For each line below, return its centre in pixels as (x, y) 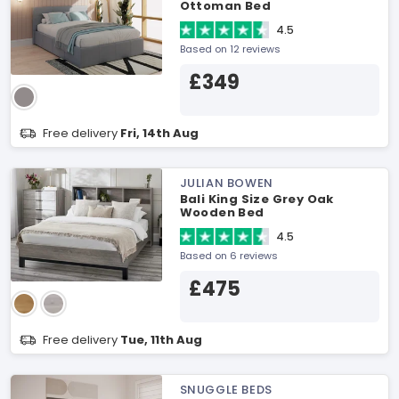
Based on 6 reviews (228, 256)
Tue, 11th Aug (161, 340)
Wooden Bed (222, 212)
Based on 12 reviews (230, 49)
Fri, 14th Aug (159, 133)
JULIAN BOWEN (226, 183)
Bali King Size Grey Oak (256, 199)
